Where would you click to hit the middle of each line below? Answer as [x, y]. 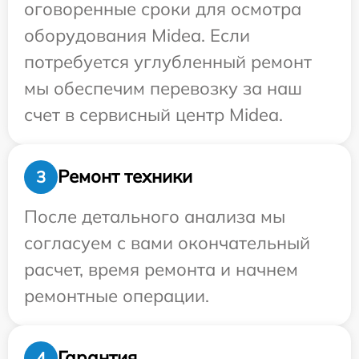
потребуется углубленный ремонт [168, 61]
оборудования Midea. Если [137, 35]
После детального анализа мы [155, 216]
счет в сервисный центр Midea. [153, 114]
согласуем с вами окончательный [167, 242]
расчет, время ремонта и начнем [161, 269]
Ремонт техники [125, 177]
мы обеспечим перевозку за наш [163, 88]
